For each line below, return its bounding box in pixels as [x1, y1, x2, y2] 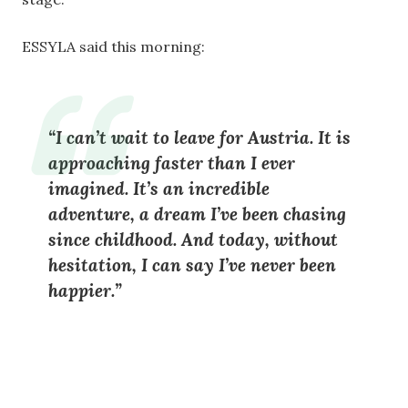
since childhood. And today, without [47, 228, 338, 250]
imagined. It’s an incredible [47, 177, 270, 199]
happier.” [47, 279, 122, 301]
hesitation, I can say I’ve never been [47, 253, 336, 276]
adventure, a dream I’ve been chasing [47, 202, 346, 225]
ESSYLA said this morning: [22, 36, 205, 56]
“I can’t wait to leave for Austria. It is [47, 126, 351, 148]
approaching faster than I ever [47, 151, 295, 174]
